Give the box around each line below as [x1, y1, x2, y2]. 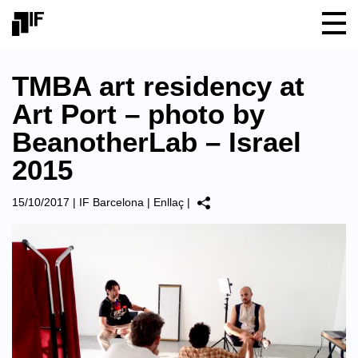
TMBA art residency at [12, 70, 304, 101]
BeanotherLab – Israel [12, 126, 301, 157]
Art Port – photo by [12, 98, 265, 129]
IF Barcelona [79, 196, 144, 209]
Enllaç [153, 196, 184, 209]
